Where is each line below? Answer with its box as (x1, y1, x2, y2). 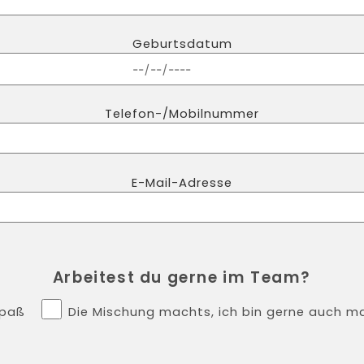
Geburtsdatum (132, 35, 232, 53)
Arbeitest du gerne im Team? (52, 266, 312, 288)
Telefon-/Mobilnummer (105, 105, 259, 123)
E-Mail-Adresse (132, 173, 232, 191)
